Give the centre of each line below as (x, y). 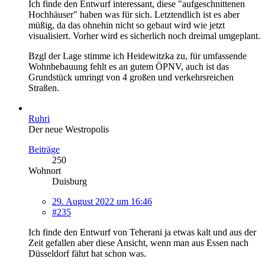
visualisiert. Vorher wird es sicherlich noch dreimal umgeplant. (144, 36)
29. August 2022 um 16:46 (102, 202)
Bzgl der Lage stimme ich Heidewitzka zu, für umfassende (138, 56)
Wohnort (45, 171)
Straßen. (44, 88)
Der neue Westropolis (69, 130)
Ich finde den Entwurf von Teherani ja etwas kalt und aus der (142, 232)
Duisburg (70, 182)
